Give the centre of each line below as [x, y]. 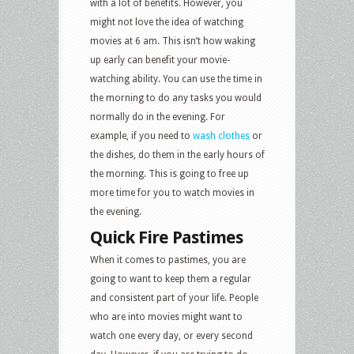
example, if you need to [141, 136]
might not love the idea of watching [167, 22]
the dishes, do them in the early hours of [177, 154]
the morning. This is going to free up [169, 173]
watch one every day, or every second [171, 335]
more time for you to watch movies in [172, 192]
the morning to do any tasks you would [176, 98]
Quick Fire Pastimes [166, 237]
